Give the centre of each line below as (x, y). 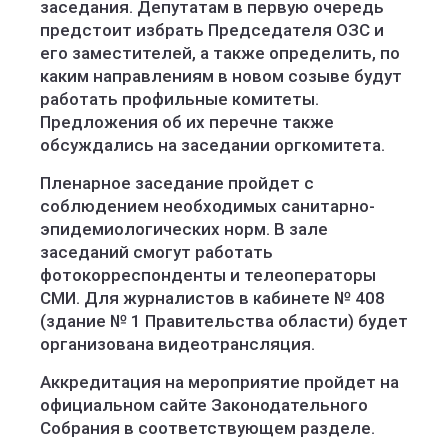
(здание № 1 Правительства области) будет (224, 321)
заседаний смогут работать (156, 252)
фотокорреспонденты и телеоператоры (208, 275)
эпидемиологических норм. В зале (184, 229)
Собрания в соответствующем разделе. (207, 428)
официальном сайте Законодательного (204, 405)
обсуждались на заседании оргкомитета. (212, 145)
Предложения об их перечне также (187, 122)
